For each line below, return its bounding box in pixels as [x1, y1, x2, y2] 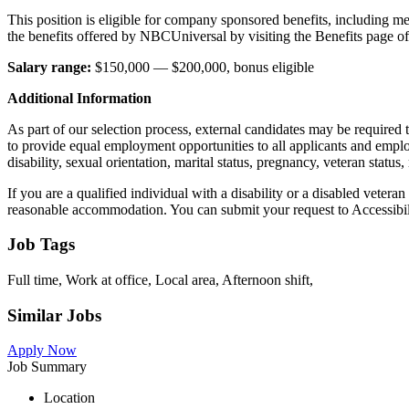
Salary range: [7, 58, 95, 75]
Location [44, 390, 95, 406]
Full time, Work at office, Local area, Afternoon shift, [7, 271, 313, 288]
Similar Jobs [7, 305, 101, 325]
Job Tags [7, 235, 75, 255]
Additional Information [7, 89, 152, 106]
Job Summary [7, 359, 87, 375]
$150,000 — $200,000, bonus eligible [95, 58, 314, 75]
